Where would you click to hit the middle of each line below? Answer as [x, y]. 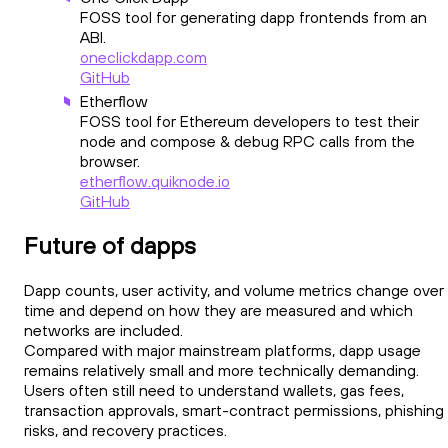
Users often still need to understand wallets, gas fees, [214, 390]
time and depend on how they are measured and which [218, 310]
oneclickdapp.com [143, 56]
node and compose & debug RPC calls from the [247, 140]
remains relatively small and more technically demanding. [221, 370]
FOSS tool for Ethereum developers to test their [249, 120]
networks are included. [103, 330]
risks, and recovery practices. [125, 430]
